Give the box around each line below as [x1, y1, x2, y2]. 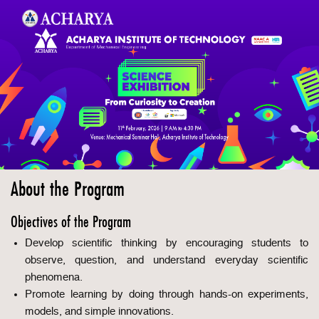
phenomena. [25, 272, 83, 283]
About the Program [11, 176, 125, 202]
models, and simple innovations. [25, 306, 174, 317]
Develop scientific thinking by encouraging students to [25, 238, 308, 249]
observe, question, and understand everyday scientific [25, 255, 308, 266]
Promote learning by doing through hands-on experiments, [25, 289, 308, 300]
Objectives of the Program [11, 212, 131, 231]
